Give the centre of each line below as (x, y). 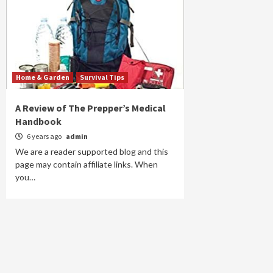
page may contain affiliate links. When (87, 164)
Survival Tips (102, 77)
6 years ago (44, 136)
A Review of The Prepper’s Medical (90, 108)
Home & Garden (43, 77)
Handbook (38, 121)
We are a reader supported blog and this (92, 151)
